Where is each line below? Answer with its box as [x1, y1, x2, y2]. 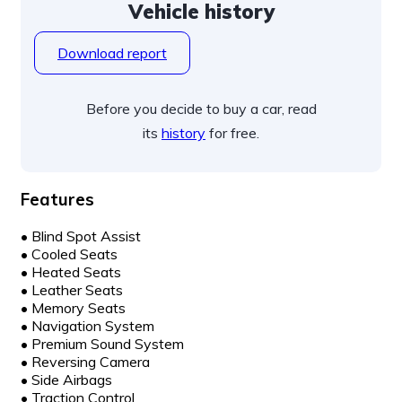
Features [21, 188, 94, 211]
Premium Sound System [31, 335, 184, 354]
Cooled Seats [31, 245, 118, 264]
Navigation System [31, 317, 154, 336]
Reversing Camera [31, 353, 150, 371]
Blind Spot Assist [31, 227, 141, 246]
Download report [57, 43, 167, 62]
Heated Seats [31, 263, 121, 282]
